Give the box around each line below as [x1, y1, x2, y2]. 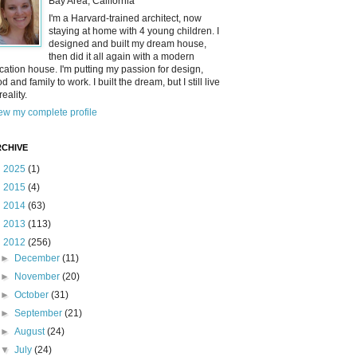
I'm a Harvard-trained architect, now [49, 13, 202, 25]
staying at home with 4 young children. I [49, 25, 219, 37]
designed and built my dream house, [49, 38, 206, 50]
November [14, 271, 63, 283]
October [14, 289, 52, 301]
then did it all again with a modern [49, 51, 194, 63]
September [14, 308, 65, 320]
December [14, 253, 63, 265]
